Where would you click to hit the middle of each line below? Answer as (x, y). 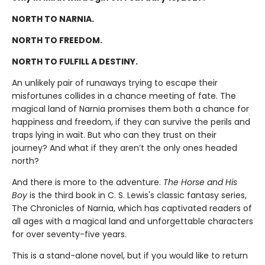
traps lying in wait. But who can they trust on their (114, 135)
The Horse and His (199, 182)
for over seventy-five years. (69, 235)
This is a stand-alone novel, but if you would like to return (130, 256)
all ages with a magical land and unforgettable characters (132, 222)
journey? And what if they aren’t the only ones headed (125, 148)
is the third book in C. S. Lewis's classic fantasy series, (138, 195)
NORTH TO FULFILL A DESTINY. (75, 62)
